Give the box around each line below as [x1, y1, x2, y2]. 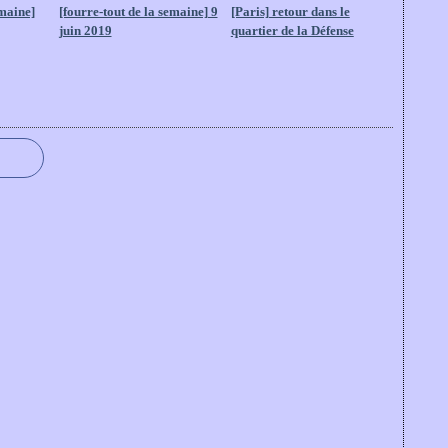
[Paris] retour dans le [230, 4, 350, 19]
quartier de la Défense [230, 23, 354, 38]
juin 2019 [58, 23, 112, 38]
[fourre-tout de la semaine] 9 [58, 4, 218, 19]
